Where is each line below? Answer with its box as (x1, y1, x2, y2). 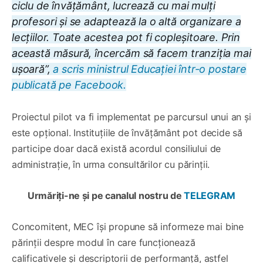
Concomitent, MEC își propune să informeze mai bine (12, 221, 244, 233)
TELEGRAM (184, 190, 236, 202)
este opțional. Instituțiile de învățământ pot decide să (12, 127, 243, 139)
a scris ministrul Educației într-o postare (53, 63, 247, 76)
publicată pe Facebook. (12, 79, 127, 92)
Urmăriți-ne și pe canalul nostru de (27, 190, 184, 202)
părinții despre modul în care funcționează (12, 237, 195, 249)
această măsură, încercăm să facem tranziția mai (12, 47, 251, 60)
